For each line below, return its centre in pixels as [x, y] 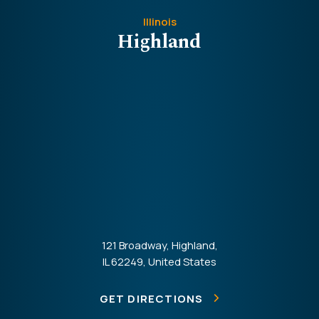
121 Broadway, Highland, [159, 245]
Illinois [159, 21]
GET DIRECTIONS [151, 298]
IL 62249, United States [159, 261]
